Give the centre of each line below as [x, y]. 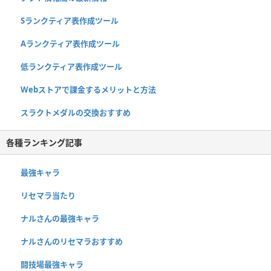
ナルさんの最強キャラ [60, 218]
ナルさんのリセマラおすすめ [72, 241]
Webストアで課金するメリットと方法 [88, 89]
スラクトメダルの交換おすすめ [76, 112]
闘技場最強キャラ [52, 264]
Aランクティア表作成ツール [70, 43]
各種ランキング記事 [44, 142]
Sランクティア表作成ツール [70, 20]
